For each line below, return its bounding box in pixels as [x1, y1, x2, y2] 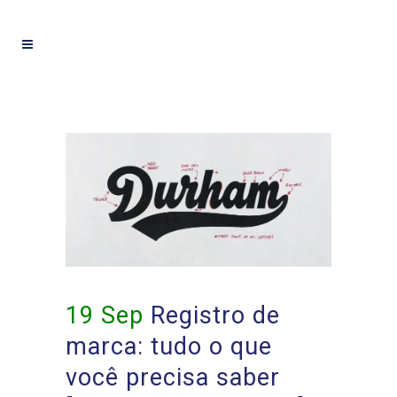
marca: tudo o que [66, 332, 272, 362]
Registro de [144, 301, 280, 331]
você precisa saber [66, 363, 280, 393]
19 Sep [66, 301, 144, 331]
